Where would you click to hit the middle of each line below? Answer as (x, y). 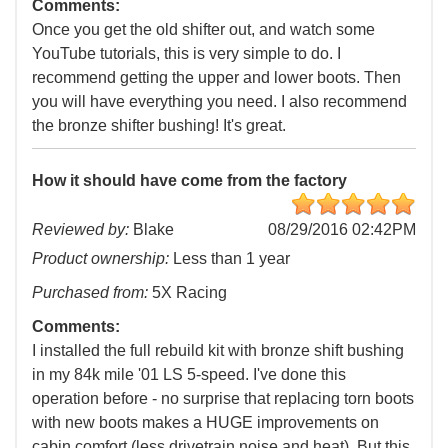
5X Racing (187, 293)
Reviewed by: (80, 230)
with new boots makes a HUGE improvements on (205, 423)
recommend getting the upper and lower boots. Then (216, 78)
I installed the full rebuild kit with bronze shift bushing (218, 351)
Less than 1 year (229, 259)
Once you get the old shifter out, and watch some (203, 30)
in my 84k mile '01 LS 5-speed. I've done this (189, 375)
